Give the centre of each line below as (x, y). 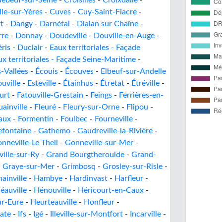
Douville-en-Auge (124, 36)
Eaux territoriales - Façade (95, 48)
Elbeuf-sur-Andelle (133, 71)
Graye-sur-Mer (28, 166)
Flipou (137, 107)
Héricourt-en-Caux (111, 190)
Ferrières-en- (141, 95)
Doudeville (68, 36)
